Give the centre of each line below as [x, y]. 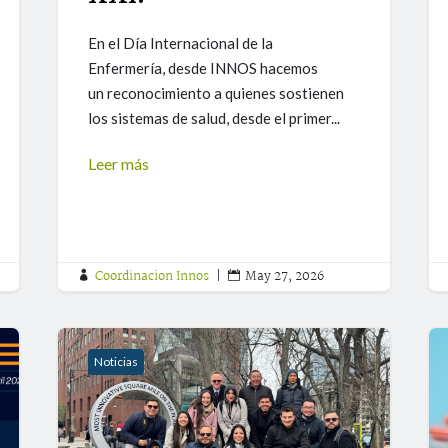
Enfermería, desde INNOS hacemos [203, 68]
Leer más [119, 164]
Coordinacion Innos [152, 277]
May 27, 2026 [285, 277]
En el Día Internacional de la [181, 43]
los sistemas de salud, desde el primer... [214, 118]
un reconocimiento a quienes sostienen [216, 93]
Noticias [116, 362]
